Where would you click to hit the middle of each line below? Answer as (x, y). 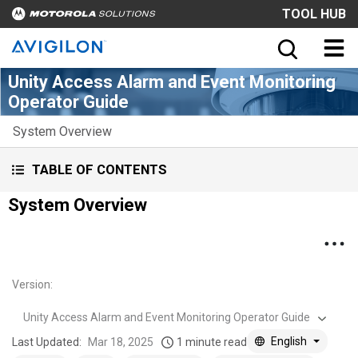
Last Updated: (47, 342)
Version (31, 284)
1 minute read (212, 342)
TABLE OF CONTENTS (99, 169)
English (289, 341)
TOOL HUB (314, 14)
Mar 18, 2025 (121, 342)
